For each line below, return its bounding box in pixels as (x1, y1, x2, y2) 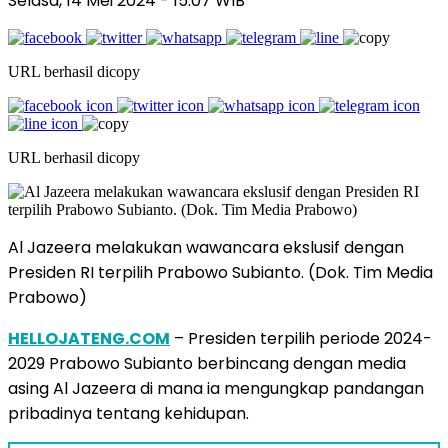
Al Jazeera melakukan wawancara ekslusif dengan (8, 235, 404, 259)
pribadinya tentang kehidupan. (8, 401, 249, 425)
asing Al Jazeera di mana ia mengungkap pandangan (8, 376, 424, 400)
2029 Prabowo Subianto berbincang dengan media (8, 351, 406, 375)
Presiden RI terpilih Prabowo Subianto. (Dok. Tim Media (8, 260, 433, 284)
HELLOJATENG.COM (8, 326, 170, 350)
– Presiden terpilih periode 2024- (170, 326, 432, 350)
